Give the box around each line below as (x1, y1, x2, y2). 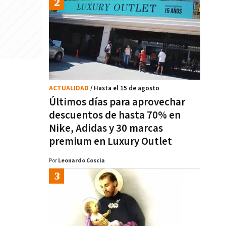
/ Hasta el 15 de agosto (90, 84, 159, 93)
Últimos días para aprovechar (49, 95, 185, 109)
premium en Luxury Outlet (49, 135, 172, 148)
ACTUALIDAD (49, 84, 90, 93)
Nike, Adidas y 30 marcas (49, 122, 163, 135)
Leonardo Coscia (58, 157, 105, 164)
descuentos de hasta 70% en (49, 108, 181, 122)
